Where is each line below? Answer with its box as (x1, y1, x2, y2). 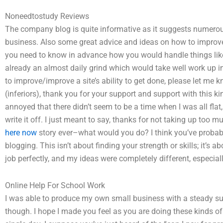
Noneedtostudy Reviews (5, 11, 89, 21)
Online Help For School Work (5, 181, 105, 190)
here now (5, 128, 37, 137)
